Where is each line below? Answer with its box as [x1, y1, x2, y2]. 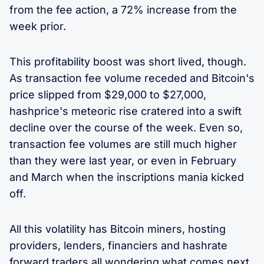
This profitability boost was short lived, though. [9, 55, 246, 68]
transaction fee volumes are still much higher [9, 137, 237, 150]
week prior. [9, 19, 66, 32]
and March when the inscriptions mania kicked [9, 170, 244, 183]
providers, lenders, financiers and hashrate [9, 239, 227, 252]
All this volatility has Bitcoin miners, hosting [9, 222, 226, 235]
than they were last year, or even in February [9, 154, 236, 167]
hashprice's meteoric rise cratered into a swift [9, 104, 242, 117]
